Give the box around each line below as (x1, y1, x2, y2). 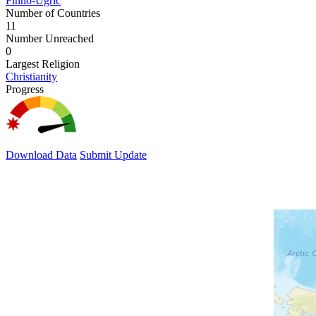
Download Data (6, 148, 77, 161)
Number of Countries (6, 6, 100, 19)
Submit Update (80, 148, 147, 161)
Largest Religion (6, 57, 80, 70)
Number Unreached (6, 32, 94, 44)
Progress (6, 83, 44, 95)
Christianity (6, 70, 57, 83)
